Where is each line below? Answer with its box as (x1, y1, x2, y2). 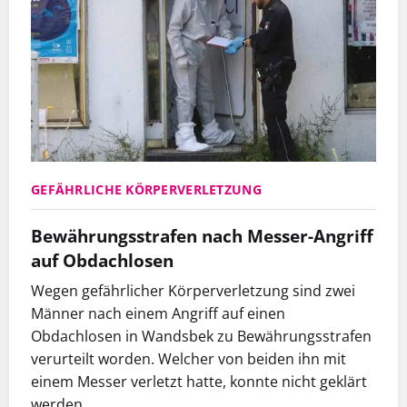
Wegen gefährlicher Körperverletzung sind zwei (31, 281, 355, 302)
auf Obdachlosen (31, 248, 174, 273)
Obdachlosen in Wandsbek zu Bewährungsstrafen (31, 326, 372, 347)
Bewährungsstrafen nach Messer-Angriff (31, 223, 373, 249)
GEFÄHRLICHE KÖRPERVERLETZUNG (31, 181, 262, 199)
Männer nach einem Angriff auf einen (31, 303, 285, 324)
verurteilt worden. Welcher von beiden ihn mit (31, 349, 346, 370)
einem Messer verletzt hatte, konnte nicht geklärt (31, 372, 367, 392)
